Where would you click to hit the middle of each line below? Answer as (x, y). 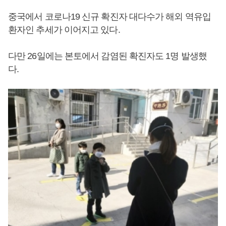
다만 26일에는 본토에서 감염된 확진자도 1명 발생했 (107, 56)
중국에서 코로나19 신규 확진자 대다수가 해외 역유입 (109, 17)
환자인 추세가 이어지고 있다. (64, 30)
